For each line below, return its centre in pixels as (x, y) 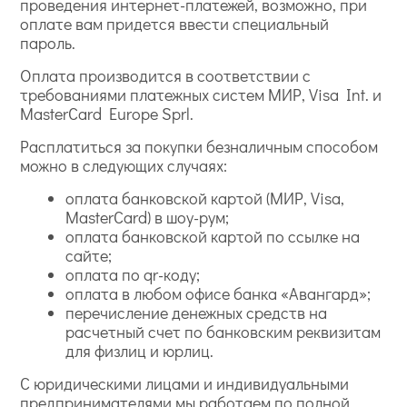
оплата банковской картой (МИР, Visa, (205, 198)
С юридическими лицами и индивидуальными (185, 383)
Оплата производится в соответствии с (166, 75)
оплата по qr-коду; (133, 274)
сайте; (89, 255)
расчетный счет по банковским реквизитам (223, 332)
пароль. (48, 43)
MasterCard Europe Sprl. (107, 114)
